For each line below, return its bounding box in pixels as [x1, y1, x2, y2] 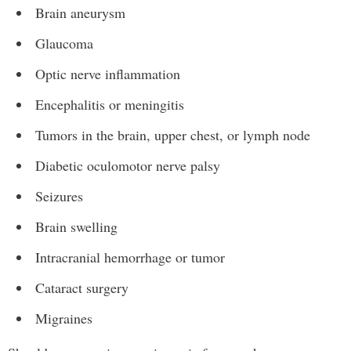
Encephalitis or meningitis [35, 95, 184, 114]
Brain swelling [35, 217, 118, 236]
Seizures [35, 186, 83, 205]
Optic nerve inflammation [35, 64, 180, 83]
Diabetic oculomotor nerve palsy [35, 156, 220, 175]
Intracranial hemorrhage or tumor [35, 248, 225, 266]
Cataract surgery [35, 278, 128, 297]
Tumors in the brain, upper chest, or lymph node [35, 125, 310, 144]
